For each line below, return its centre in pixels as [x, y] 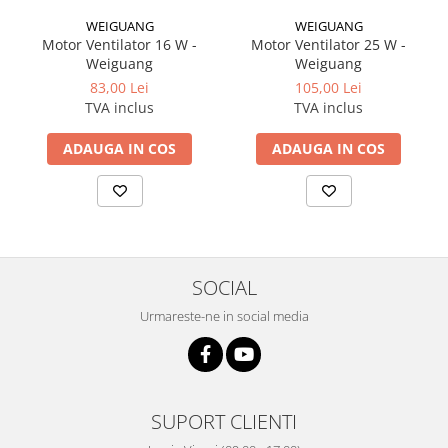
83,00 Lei [119, 87]
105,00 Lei [328, 87]
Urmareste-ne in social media [224, 315]
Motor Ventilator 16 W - [119, 44]
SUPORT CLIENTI [224, 420]
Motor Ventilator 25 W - [328, 44]
